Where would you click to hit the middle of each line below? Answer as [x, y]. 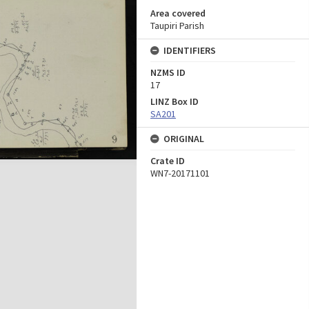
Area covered [178, 13]
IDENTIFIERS [190, 50]
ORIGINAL [184, 139]
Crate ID [168, 161]
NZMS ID [168, 72]
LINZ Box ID [175, 101]
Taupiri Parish [177, 26]
